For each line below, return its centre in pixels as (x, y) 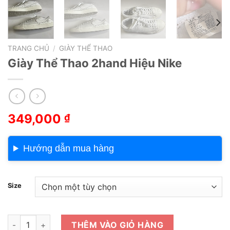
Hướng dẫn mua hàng (69, 149)
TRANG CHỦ (28, 48)
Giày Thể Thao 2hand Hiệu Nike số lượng (80, 220)
